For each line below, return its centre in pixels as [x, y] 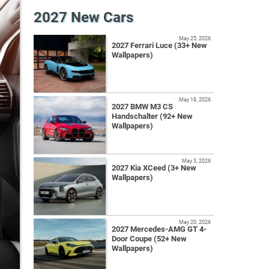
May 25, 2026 [195, 38]
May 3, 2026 [196, 161]
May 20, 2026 [195, 222]
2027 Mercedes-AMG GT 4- [159, 229]
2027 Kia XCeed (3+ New [154, 168]
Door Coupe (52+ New [149, 239]
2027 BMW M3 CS [142, 107]
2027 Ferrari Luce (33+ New [159, 46]
